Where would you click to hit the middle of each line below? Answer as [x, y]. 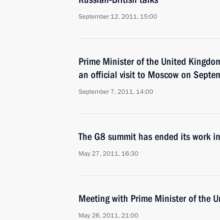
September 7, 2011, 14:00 [116, 92]
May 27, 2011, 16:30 [109, 154]
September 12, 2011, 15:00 [118, 17]
